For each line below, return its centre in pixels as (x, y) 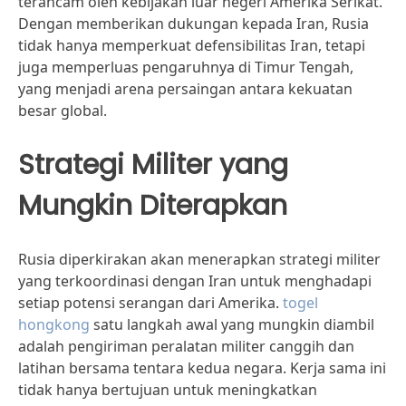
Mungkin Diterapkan (153, 205)
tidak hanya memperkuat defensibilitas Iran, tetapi (192, 45)
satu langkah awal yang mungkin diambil (232, 324)
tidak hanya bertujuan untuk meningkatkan (168, 390)
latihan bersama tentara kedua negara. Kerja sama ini (202, 368)
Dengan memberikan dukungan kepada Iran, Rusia (193, 24)
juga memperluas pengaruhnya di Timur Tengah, (186, 67)
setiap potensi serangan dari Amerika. (150, 303)
